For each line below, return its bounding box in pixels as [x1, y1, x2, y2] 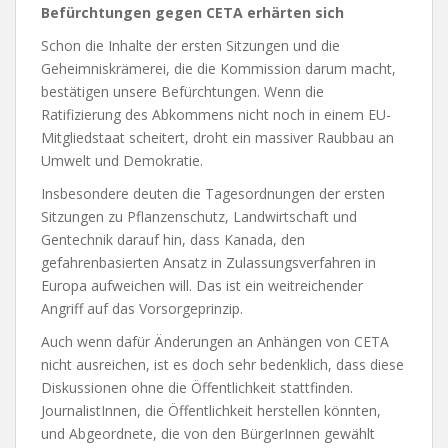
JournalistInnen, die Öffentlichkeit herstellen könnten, [41, 401, 381, 420]
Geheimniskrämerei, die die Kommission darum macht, [41, 59, 396, 78]
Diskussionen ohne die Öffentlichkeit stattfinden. [41, 378, 353, 397]
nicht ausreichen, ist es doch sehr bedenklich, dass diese [41, 355, 404, 374]
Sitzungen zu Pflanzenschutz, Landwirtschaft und [41, 207, 357, 226]
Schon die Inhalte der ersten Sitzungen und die [41, 36, 340, 55]
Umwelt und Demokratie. [41, 151, 203, 170]
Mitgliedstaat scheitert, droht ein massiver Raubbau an [41, 128, 394, 147]
